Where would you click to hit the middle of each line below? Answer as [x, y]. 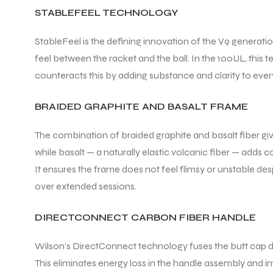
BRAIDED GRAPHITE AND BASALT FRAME [141, 106]
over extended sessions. [86, 186]
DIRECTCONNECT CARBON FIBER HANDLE [145, 218]
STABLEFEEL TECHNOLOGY [106, 12]
